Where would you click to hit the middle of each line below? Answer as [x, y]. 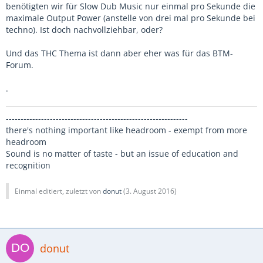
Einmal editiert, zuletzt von [59, 191]
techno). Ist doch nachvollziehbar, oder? [84, 30]
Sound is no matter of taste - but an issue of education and [122, 154]
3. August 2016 [150, 191]
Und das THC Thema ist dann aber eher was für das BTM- [119, 53]
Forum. [20, 65]
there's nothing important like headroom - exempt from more [127, 130]
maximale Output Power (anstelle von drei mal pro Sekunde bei [131, 18]
